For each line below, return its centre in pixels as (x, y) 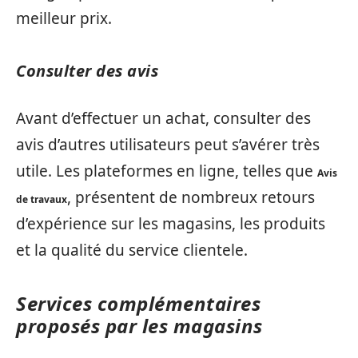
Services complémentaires (138, 303)
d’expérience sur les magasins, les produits (171, 223)
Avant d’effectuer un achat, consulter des (163, 118)
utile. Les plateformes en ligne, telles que (167, 171)
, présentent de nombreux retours (191, 197)
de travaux (42, 199)
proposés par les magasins (139, 325)
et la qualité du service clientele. (132, 250)
